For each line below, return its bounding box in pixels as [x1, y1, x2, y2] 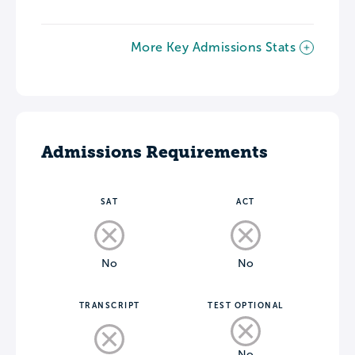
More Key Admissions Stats [131, 40, 296, 55]
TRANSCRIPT [78, 301, 140, 311]
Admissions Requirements [41, 142, 268, 162]
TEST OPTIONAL [208, 301, 284, 311]
